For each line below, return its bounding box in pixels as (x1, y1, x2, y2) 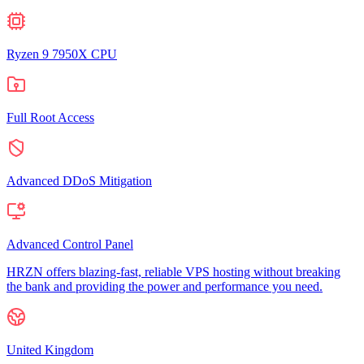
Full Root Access (6, 110, 94, 124)
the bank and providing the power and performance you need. (6, 279, 323, 293)
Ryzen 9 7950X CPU (6, 46, 117, 61)
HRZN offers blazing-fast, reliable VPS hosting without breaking (6, 264, 340, 279)
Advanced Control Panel (6, 236, 133, 251)
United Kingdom (6, 342, 93, 357)
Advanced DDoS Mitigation (6, 173, 152, 188)
